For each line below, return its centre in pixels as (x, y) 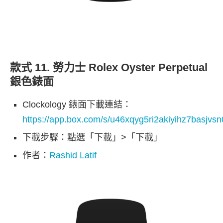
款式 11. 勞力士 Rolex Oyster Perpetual (109, 68)
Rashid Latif (73, 156)
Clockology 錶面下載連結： (77, 105)
